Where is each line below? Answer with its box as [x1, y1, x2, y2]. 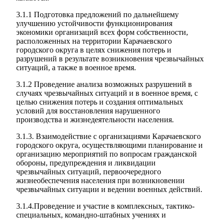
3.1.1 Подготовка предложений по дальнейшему [16, 10, 179, 19]
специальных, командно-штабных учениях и [16, 211, 166, 219]
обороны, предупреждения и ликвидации [16, 159, 156, 167]
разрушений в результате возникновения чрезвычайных [16, 55, 204, 63]
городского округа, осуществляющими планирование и [16, 141, 203, 149]
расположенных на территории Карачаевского [16, 37, 172, 45]
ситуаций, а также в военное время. [16, 63, 136, 72]
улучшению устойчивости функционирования [16, 19, 172, 27]
